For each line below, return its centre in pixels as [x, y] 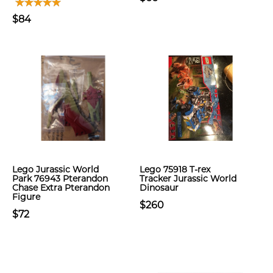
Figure [26, 197]
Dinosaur [159, 188]
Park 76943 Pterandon [60, 179]
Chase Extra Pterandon [61, 188]
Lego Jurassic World [55, 169]
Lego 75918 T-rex [175, 169]
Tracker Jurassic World [188, 179]
